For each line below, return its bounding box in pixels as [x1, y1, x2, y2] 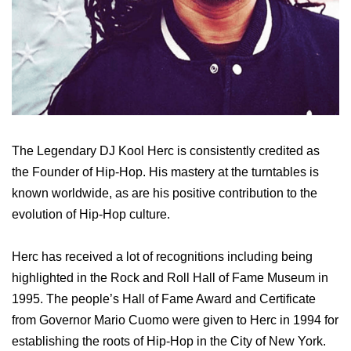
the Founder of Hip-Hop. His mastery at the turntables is [12, 165, 319, 179]
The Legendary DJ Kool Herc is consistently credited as [12, 143, 320, 157]
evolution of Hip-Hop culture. [12, 207, 170, 221]
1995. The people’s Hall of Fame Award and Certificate [12, 291, 316, 306]
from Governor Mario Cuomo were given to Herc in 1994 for [12, 313, 338, 327]
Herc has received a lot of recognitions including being [12, 249, 313, 263]
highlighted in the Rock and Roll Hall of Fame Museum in [12, 270, 328, 284]
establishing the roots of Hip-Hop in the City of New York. [12, 334, 326, 348]
